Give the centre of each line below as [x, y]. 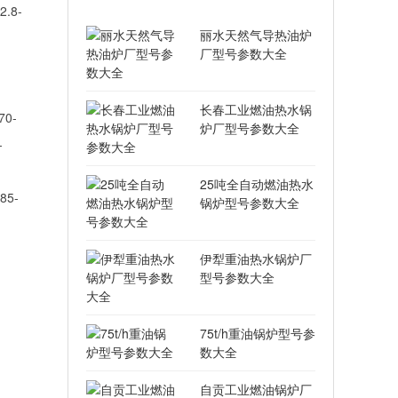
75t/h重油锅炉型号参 [258, 333]
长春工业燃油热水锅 [256, 109]
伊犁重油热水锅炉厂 [256, 259]
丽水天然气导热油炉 [256, 35]
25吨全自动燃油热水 [257, 184]
